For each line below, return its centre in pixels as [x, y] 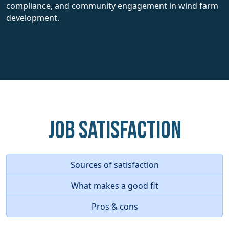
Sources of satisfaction [114, 164]
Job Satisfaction [114, 130]
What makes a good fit [114, 185]
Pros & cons [114, 206]
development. [33, 18]
